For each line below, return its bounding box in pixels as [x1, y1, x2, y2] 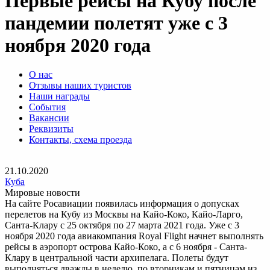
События [29, 102, 66, 113]
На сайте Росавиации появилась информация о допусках [5, 198, 239, 209]
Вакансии [29, 113, 69, 124]
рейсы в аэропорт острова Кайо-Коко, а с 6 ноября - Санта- [5, 242, 247, 253]
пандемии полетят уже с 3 [5, 11, 228, 34]
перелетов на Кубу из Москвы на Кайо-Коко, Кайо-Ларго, [5, 209, 243, 220]
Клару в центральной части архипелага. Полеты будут [5, 253, 228, 263]
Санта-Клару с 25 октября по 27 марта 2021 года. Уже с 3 [5, 220, 239, 231]
